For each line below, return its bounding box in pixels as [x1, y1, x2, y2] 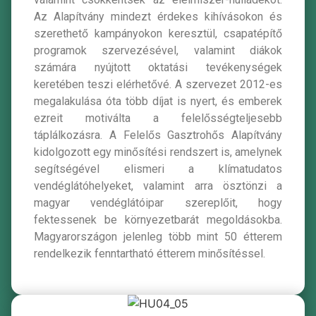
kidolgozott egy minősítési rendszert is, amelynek [34, 145, 282, 159]
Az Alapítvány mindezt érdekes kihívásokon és [34, 9, 282, 23]
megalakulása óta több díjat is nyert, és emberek [34, 94, 282, 108]
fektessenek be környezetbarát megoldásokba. [34, 212, 282, 226]
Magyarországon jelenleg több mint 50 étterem [34, 229, 282, 243]
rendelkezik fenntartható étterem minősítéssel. [34, 246, 265, 260]
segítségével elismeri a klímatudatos [34, 162, 282, 176]
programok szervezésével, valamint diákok [34, 43, 282, 57]
